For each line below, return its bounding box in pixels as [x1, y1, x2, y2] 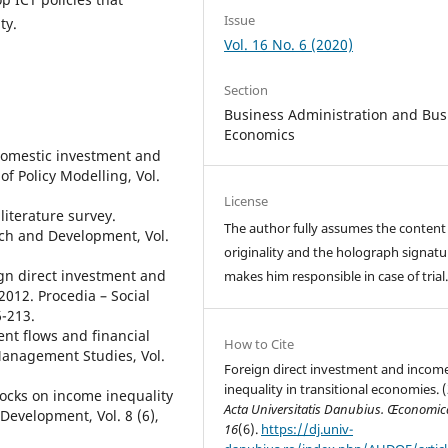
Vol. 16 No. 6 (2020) [224, 34, 354, 54]
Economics [224, 124, 296, 144]
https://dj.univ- [261, 420, 354, 438]
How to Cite [224, 335, 295, 353]
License [224, 191, 269, 210]
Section [224, 80, 269, 99]
